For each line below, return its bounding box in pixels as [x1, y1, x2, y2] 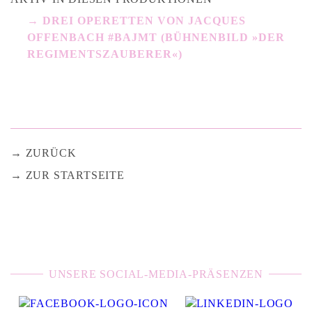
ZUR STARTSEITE [25, 169, 125, 181]
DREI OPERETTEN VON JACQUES [42, 15, 246, 26]
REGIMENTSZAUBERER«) [27, 48, 182, 60]
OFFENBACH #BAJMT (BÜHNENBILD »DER [27, 31, 285, 43]
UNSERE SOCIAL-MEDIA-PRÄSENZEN [48, 268, 264, 280]
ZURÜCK [25, 147, 77, 159]
